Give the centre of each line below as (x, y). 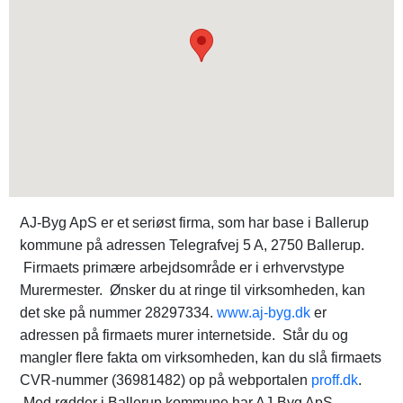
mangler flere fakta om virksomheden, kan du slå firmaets (201, 358)
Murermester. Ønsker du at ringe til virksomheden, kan (193, 290)
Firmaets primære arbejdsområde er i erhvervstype (182, 268)
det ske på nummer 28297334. (118, 313)
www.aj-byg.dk (264, 313)
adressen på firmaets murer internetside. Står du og (184, 335)
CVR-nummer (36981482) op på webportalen (166, 380)
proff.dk (335, 380)
